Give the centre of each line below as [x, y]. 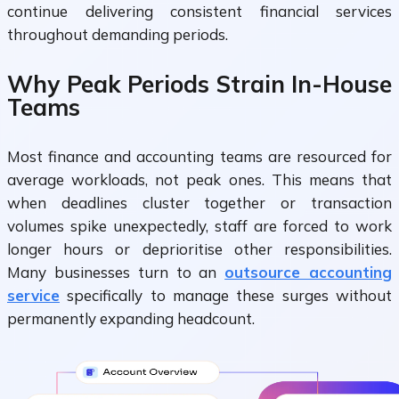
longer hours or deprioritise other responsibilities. [199, 249]
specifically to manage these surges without [226, 296]
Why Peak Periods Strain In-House [199, 84]
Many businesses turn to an [116, 273]
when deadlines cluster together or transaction [199, 203]
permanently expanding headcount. [131, 319]
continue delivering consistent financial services [199, 12]
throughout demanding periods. [118, 35]
